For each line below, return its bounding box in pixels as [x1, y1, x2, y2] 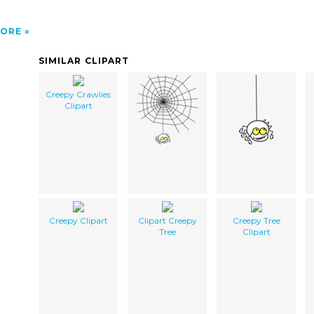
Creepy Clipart [48, 214, 108, 226]
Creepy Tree [232, 214, 280, 226]
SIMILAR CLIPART [39, 55, 130, 66]
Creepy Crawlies [46, 88, 111, 100]
